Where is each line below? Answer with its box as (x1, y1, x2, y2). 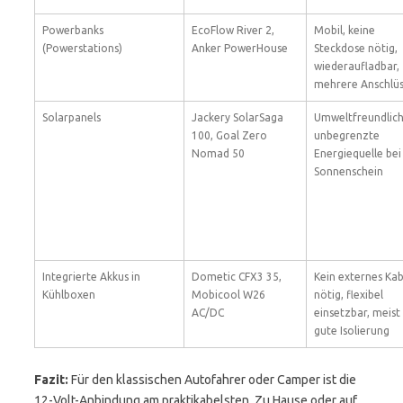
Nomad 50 (192, 148, 245, 159)
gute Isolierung (314, 325, 390, 336)
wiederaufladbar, (314, 60, 399, 72)
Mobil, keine (314, 24, 375, 36)
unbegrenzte (314, 130, 380, 141)
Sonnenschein (314, 166, 383, 177)
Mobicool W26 (192, 289, 265, 300)
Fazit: (34, 372, 68, 387)
